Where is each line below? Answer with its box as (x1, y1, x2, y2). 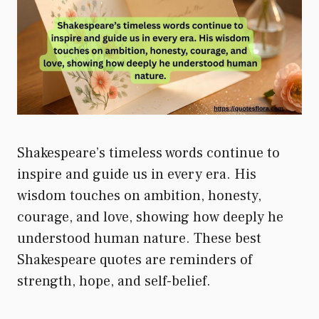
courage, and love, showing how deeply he (17, 207, 283, 226)
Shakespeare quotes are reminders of (17, 250, 252, 269)
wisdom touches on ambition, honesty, (17, 186, 261, 205)
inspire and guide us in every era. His (17, 164, 256, 184)
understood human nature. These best (17, 229, 261, 248)
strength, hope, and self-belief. (17, 271, 211, 291)
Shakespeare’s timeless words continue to (17, 143, 280, 162)
